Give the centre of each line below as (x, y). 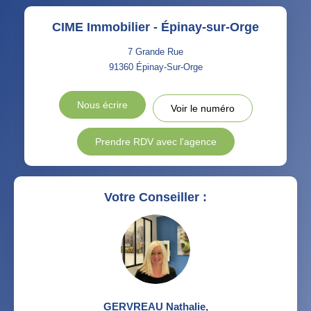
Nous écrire (102, 104)
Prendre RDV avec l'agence (155, 141)
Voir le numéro (202, 108)
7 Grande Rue (155, 51)
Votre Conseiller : (155, 197)
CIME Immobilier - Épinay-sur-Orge (155, 27)
